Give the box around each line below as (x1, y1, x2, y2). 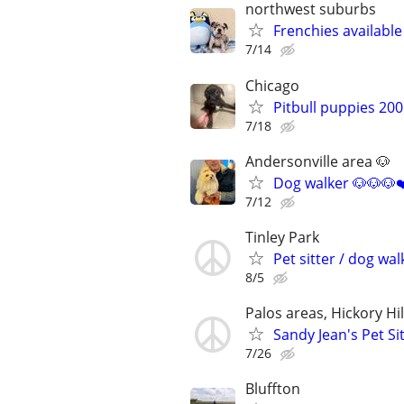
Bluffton (245, 379, 300, 399)
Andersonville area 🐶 (245, 151, 390, 171)
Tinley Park (245, 226, 319, 247)
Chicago (245, 75, 299, 96)
